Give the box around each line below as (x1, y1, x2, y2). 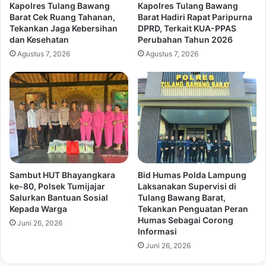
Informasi (138, 226, 177, 236)
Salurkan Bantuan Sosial (9, 192, 108, 202)
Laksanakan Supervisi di (138, 180, 236, 191)
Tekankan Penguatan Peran (138, 203, 248, 214)
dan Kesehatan (9, 34, 69, 45)
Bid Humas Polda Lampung (138, 169, 246, 180)
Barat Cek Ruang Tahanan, (9, 12, 115, 22)
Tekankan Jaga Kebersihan (9, 23, 118, 33)
